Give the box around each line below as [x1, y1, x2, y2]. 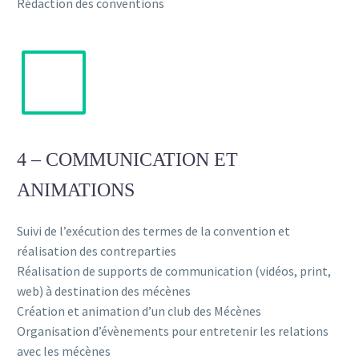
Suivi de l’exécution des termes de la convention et [17, 222, 290, 239]
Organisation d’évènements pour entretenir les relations [17, 322, 329, 339]
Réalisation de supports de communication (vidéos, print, [17, 262, 331, 279]
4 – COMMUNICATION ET [17, 148, 238, 170]
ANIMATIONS [17, 179, 135, 200]
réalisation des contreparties [17, 242, 176, 259]
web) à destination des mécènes [17, 282, 191, 299]
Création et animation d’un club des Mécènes [17, 302, 261, 319]
